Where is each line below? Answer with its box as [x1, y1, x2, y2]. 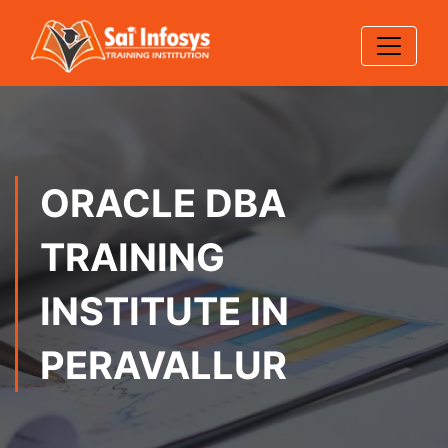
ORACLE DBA [40, 180, 286, 226]
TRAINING [40, 234, 225, 280]
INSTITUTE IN [40, 288, 289, 334]
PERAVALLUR [40, 342, 287, 388]
